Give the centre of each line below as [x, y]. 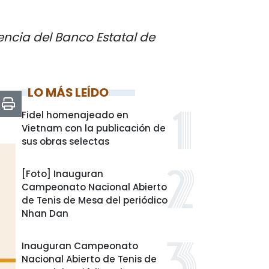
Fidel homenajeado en [75, 115]
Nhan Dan [45, 213]
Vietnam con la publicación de [94, 128]
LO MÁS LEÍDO [68, 92]
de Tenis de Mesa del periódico [95, 200]
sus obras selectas [65, 141]
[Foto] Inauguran [62, 174]
